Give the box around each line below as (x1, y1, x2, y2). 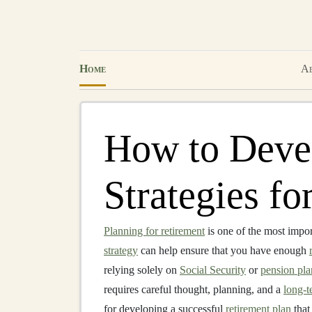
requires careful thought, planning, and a (104, 283, 283, 295)
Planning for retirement (104, 225, 205, 237)
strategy (104, 244, 138, 256)
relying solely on (104, 264, 180, 276)
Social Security (180, 264, 246, 276)
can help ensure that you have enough (138, 244, 309, 256)
